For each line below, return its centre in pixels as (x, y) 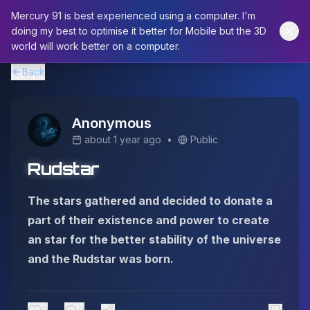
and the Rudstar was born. (101, 259)
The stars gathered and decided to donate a (150, 201)
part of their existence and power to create (148, 220)
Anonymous (112, 123)
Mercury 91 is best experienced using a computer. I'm (133, 16)
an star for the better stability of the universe (154, 239)
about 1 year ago (123, 139)
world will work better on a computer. (95, 46)
